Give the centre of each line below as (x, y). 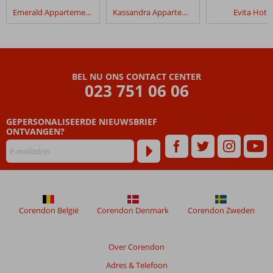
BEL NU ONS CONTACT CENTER (136, 76)
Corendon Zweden (221, 210)
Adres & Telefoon (136, 265)
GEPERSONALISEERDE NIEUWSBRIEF (82, 121)
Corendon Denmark (133, 210)
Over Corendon (136, 247)
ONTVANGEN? (35, 131)
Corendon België (48, 210)
